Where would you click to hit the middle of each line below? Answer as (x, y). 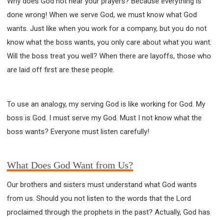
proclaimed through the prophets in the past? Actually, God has (109, 212)
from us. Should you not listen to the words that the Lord (99, 198)
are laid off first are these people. (61, 69)
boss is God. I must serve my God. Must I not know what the (104, 118)
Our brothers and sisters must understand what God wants (102, 184)
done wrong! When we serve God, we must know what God (102, 14)
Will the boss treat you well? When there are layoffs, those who (109, 56)
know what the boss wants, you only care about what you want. (109, 42)
